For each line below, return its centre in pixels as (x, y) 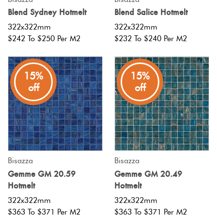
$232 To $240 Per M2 (151, 38)
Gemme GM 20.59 (42, 174)
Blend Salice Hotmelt (151, 12)
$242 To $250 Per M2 (44, 38)
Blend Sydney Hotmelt (47, 12)
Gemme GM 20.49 (148, 174)
